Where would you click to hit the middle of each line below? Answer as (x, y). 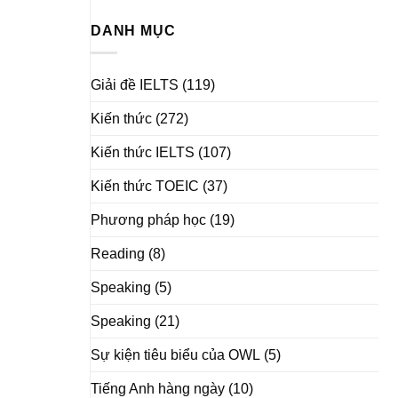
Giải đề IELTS (135, 84)
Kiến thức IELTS (143, 152)
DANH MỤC (133, 31)
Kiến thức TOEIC (145, 186)
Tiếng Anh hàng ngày (158, 388)
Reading (118, 253)
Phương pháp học (148, 219)
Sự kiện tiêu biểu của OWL (175, 354)
